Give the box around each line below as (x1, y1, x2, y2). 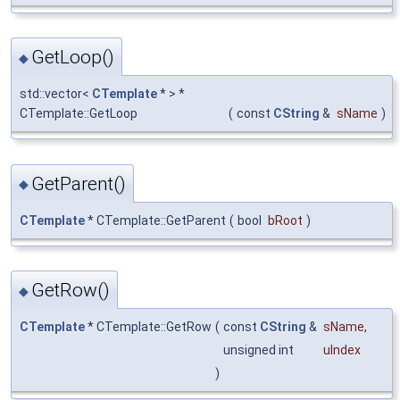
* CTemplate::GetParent (85, 212, 226, 228)
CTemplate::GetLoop (20, 106, 137, 121)
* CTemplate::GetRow (85, 319, 212, 334)
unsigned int (223, 342, 296, 357)
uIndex (323, 342, 361, 357)
